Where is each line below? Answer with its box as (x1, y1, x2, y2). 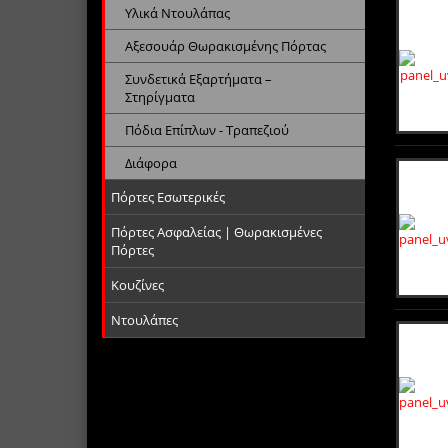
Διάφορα (125, 153, 177, 172)
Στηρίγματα (125, 87, 195, 106)
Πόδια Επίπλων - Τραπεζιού (125, 120, 289, 139)
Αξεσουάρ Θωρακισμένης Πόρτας (125, 36, 326, 55)
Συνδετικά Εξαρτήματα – (125, 69, 272, 88)
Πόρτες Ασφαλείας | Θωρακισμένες (111, 222, 322, 241)
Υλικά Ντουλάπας (125, 3, 230, 22)
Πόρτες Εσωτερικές (111, 187, 225, 206)
